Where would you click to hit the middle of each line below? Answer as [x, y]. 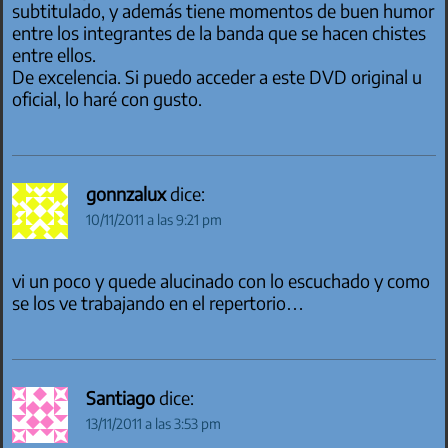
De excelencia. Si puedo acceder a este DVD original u [217, 77]
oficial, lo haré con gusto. [107, 99]
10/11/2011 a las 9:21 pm [154, 220]
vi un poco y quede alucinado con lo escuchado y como [221, 280]
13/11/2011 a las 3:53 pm [154, 424]
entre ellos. [54, 55]
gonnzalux [126, 194]
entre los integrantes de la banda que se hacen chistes [219, 33]
